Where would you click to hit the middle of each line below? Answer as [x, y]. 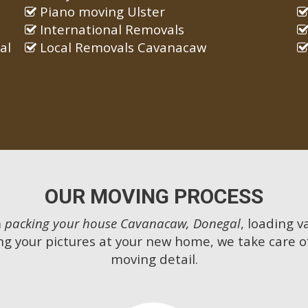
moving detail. [154, 259]
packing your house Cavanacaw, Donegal [123, 223]
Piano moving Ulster [100, 12]
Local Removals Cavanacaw [121, 47]
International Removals [110, 30]
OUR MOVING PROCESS [154, 197]
